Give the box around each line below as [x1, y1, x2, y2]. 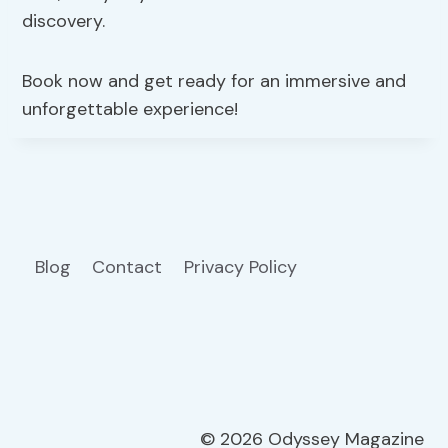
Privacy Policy [183, 255, 302, 280]
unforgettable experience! [22, 97, 239, 122]
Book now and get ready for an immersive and [22, 69, 407, 94]
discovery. [22, 9, 106, 34]
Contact [92, 255, 163, 280]
